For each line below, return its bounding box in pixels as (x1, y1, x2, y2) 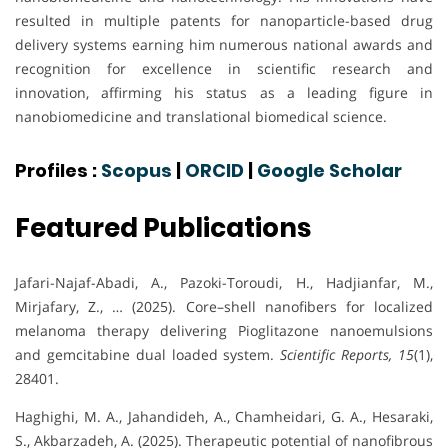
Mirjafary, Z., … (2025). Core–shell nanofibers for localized (15, 297, 433, 317)
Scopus (101, 158, 172, 184)
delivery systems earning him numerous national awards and (15, 35, 433, 55)
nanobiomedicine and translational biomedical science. (15, 107, 387, 127)
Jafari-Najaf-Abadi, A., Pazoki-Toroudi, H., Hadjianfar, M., (15, 273, 433, 293)
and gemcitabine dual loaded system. (15, 345, 281, 365)
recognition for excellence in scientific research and (15, 59, 433, 79)
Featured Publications (15, 210, 311, 247)
